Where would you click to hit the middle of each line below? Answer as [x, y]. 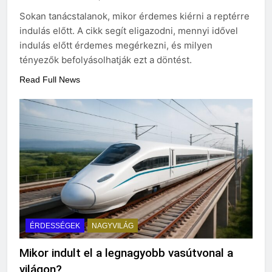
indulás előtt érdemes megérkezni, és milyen [116, 45]
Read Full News [50, 79]
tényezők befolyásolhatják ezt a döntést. [106, 59]
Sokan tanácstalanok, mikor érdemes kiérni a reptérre [134, 16]
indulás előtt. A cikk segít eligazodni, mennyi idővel [129, 30]
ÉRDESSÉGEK [55, 226]
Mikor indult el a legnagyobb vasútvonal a [126, 253]
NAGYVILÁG [113, 226]
